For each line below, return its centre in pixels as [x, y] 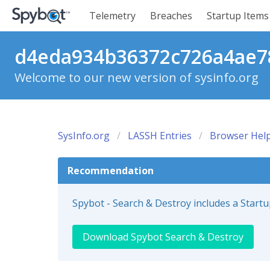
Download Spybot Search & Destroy [163, 237]
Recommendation [111, 171]
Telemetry [112, 16]
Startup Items [238, 16]
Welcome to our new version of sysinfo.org [137, 77]
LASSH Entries [160, 136]
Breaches [171, 16]
